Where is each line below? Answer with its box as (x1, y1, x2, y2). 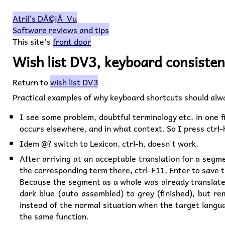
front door (53, 35, 91, 48)
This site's (13, 35, 53, 48)
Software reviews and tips (13, 23, 109, 36)
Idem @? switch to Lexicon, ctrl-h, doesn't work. (20, 137, 199, 150)
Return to (13, 75, 50, 88)
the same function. (20, 209, 89, 222)
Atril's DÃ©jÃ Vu (13, 12, 77, 25)
